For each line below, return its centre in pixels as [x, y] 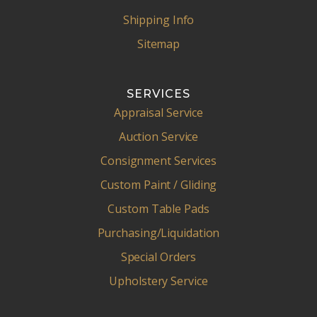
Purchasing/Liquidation [158, 233]
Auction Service [158, 137]
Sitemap [158, 44]
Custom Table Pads [158, 209]
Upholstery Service [158, 281]
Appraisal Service [158, 113]
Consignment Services [158, 161]
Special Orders [158, 257]
